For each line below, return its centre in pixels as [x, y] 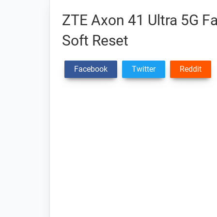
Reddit [191, 69]
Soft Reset [95, 40]
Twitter [144, 69]
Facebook [91, 69]
